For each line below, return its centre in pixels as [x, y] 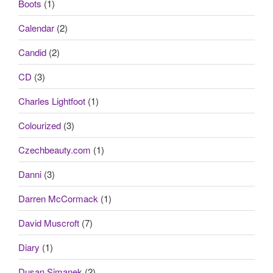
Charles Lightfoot [52, 101]
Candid [32, 52]
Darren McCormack [58, 198]
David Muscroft [49, 222]
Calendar [36, 27]
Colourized [40, 125]
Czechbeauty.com [55, 149]
